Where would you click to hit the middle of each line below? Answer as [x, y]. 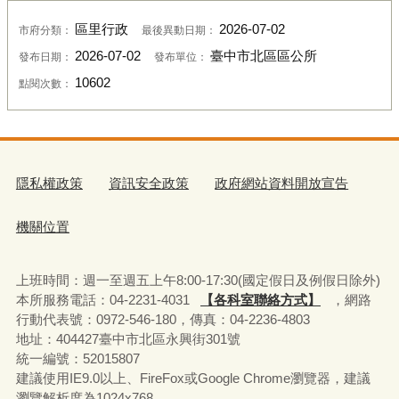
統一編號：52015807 [77, 358]
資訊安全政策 [149, 183]
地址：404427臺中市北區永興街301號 [128, 338]
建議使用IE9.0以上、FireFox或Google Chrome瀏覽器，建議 [193, 378]
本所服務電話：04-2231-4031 [102, 299]
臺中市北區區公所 [263, 57]
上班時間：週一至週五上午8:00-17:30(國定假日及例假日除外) [198, 280]
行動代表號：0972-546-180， [102, 319]
